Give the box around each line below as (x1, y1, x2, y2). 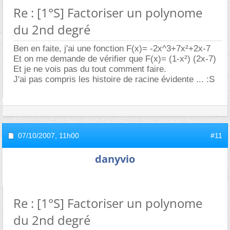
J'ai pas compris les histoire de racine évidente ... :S (13, 74, 215, 84)
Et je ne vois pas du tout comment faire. (13, 64, 166, 74)
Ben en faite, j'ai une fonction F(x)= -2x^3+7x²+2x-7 (13, 43, 210, 53)
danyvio (95, 151, 135, 166)
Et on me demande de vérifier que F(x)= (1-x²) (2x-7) (13, 53, 216, 64)
